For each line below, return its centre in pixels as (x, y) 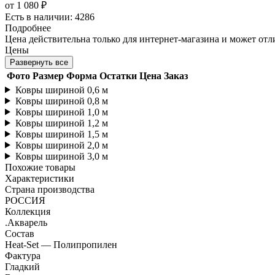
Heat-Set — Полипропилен (61, 244)
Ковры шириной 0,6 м (61, 90)
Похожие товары (40, 167)
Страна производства (50, 189)
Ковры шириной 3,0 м (61, 156)
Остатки (118, 76)
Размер (48, 76)
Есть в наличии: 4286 (50, 17)
